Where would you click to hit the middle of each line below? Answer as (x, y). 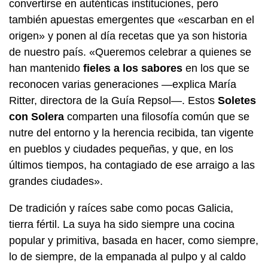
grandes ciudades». (56, 182)
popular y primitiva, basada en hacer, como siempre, (134, 241)
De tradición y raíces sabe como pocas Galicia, (121, 208)
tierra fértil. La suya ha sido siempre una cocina (122, 225)
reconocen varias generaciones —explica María (123, 85)
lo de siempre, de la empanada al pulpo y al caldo (127, 257)
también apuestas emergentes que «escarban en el (132, 20)
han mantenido (46, 68)
